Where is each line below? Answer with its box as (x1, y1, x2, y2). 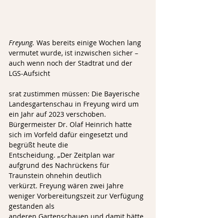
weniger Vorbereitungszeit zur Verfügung (9, 191, 145, 200)
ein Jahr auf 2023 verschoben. (9, 109, 106, 119)
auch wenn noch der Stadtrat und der (9, 58, 134, 68)
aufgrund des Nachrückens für (9, 160, 111, 170)
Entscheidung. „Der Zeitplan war (9, 150, 117, 160)
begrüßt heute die (9, 140, 68, 149)
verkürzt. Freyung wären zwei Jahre (9, 181, 126, 190)
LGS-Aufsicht (9, 68, 50, 78)
